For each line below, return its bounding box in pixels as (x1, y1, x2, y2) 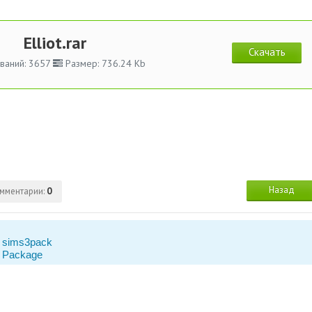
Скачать (248, 45, 286, 58)
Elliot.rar (23, 32, 86, 54)
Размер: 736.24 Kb (63, 57, 146, 70)
